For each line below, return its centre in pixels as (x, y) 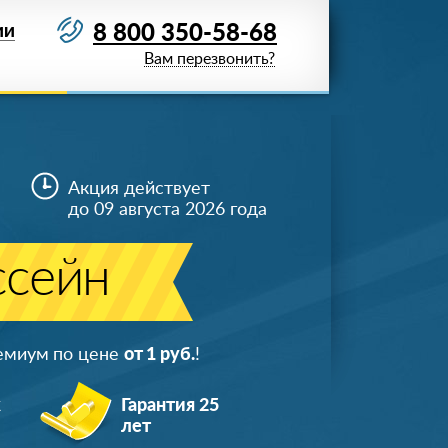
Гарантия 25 (169, 406)
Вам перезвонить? (209, 59)
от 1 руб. (159, 355)
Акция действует (138, 189)
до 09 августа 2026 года (167, 210)
